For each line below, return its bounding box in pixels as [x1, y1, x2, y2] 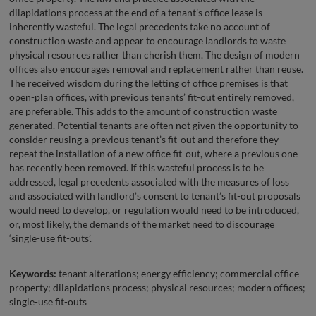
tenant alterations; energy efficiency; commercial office [56, 267, 299, 279]
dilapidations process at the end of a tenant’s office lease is [9, 6, 262, 18]
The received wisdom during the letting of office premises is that [9, 76, 288, 89]
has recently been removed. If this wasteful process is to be [9, 161, 264, 174]
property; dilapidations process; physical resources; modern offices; [9, 281, 305, 293]
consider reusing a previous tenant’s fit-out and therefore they [9, 133, 279, 145]
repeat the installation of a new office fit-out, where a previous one [9, 147, 298, 159]
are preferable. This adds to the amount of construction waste [9, 104, 277, 117]
